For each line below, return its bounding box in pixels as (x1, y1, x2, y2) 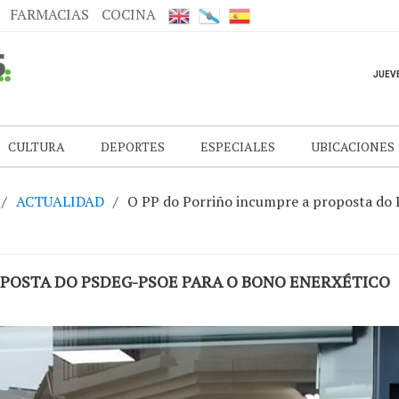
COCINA (102, 4, 156, 24)
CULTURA (8, 138, 65, 155)
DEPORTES (101, 138, 165, 155)
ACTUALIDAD (16, 191, 104, 211)
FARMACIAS (10, 4, 89, 24)
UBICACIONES (311, 138, 395, 155)
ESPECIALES (200, 138, 275, 155)
